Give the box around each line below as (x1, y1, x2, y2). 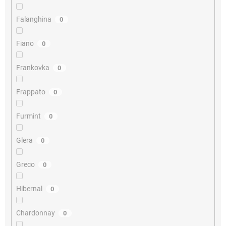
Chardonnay (16, 208, 55, 217)
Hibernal (16, 184, 42, 193)
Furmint (16, 111, 41, 120)
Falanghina (16, 15, 51, 23)
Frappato (16, 87, 45, 96)
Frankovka (16, 63, 49, 72)
